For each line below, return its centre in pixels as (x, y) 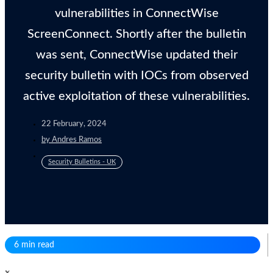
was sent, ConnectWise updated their (136, 55)
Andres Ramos (77, 140)
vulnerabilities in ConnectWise (136, 13)
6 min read (34, 245)
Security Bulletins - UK (82, 161)
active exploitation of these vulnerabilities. (136, 96)
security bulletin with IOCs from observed (136, 75)
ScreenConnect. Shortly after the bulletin (136, 34)
